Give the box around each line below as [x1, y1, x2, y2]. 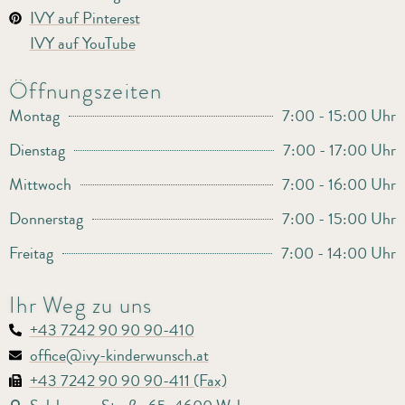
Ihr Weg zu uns [9, 289, 153, 322]
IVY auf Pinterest [29, 6, 140, 31]
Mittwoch [9, 173, 71, 197]
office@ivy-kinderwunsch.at [29, 344, 209, 368]
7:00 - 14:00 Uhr [281, 241, 396, 266]
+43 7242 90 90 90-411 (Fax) [29, 369, 227, 393]
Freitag [9, 241, 53, 266]
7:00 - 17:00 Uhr [283, 138, 396, 163]
